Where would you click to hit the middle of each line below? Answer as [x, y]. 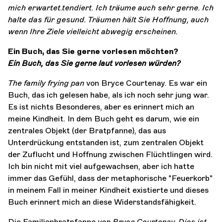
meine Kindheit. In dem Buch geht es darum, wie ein [104, 118]
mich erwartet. [35, 7]
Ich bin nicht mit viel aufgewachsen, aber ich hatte [101, 166]
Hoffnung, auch [180, 19]
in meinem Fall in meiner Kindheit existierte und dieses [108, 190]
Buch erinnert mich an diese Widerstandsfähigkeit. [102, 202]
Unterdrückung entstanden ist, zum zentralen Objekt [106, 142]
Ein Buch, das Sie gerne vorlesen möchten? [93, 51]
